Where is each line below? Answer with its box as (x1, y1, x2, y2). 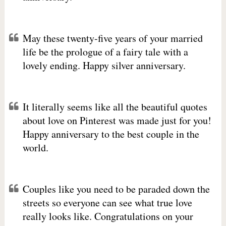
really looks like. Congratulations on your (22, 209, 193, 223)
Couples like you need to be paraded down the (22, 182, 210, 196)
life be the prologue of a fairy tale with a (22, 45, 188, 59)
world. (22, 141, 48, 154)
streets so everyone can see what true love (22, 196, 192, 209)
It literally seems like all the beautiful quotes (22, 100, 207, 114)
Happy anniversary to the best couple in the (22, 127, 199, 141)
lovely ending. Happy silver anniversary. (22, 59, 186, 72)
